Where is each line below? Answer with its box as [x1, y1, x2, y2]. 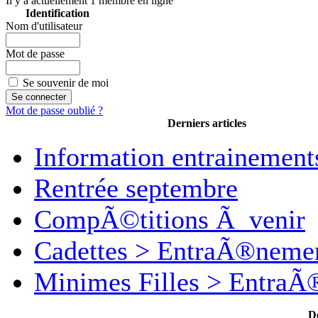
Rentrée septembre [34, 173, 238, 203]
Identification [25, 7, 89, 19]
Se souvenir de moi [23, 77, 109, 89]
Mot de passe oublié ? [6, 104, 103, 116]
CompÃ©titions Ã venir [34, 204, 305, 234]
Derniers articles [167, 117, 246, 129]
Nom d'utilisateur [6, 20, 82, 32]
